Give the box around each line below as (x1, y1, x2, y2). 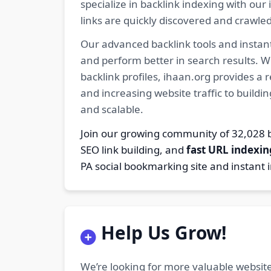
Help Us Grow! (101, 220, 227, 245)
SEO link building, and (80, 143, 186, 157)
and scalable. (80, 102, 143, 117)
